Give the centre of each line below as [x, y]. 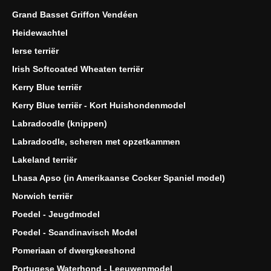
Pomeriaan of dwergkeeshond [74, 250]
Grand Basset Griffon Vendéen [75, 14]
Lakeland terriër [44, 159]
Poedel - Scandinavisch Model [75, 232]
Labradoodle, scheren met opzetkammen [96, 141]
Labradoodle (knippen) [60, 123]
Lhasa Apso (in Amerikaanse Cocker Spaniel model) [119, 178]
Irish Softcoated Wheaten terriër [78, 69]
